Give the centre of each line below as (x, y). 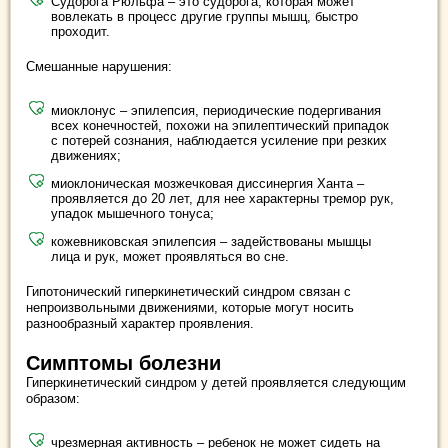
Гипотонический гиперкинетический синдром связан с (188, 291)
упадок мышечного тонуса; (132, 213)
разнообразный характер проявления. (140, 323)
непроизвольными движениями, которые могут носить (190, 307)
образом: (53, 398)
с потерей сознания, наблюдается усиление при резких (219, 140)
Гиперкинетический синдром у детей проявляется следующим (216, 382)
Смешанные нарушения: (99, 66)
